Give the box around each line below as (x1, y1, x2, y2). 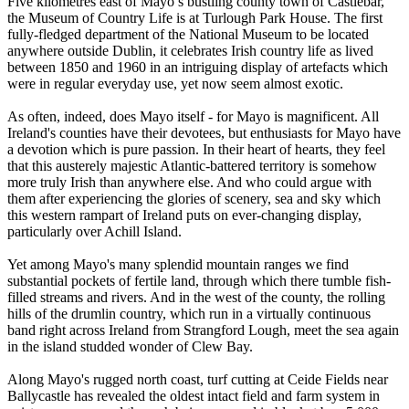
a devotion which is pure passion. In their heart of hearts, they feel (7, 141, 385, 157)
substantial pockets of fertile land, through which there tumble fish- (7, 272, 391, 288)
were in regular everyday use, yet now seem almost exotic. (7, 75, 343, 91)
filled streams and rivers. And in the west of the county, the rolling (7, 288, 385, 305)
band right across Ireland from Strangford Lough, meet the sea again (7, 321, 399, 338)
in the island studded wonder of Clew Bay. (7, 338, 253, 354)
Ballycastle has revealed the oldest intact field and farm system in (7, 387, 380, 404)
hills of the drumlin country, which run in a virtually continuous (7, 305, 371, 321)
